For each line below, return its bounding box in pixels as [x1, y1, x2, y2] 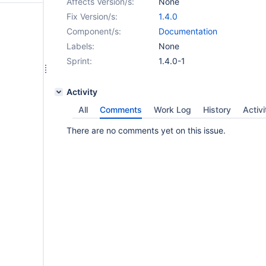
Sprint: [66, 56, 92, 66]
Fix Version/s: [66, 11, 118, 21]
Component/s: [66, 26, 121, 36]
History [203, 104, 231, 115]
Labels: [66, 41, 94, 51]
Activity [66, 87, 97, 97]
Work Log [154, 104, 191, 115]
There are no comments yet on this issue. [66, 125, 226, 135]
